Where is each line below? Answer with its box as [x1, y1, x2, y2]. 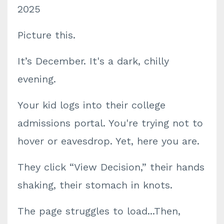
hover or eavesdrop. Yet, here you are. [17, 135, 199, 147]
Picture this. [17, 29, 75, 41]
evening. [17, 73, 56, 85]
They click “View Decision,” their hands [17, 161, 204, 173]
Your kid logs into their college [17, 99, 165, 111]
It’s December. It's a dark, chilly [17, 55, 169, 67]
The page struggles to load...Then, [17, 205, 180, 217]
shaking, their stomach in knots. [17, 179, 172, 191]
